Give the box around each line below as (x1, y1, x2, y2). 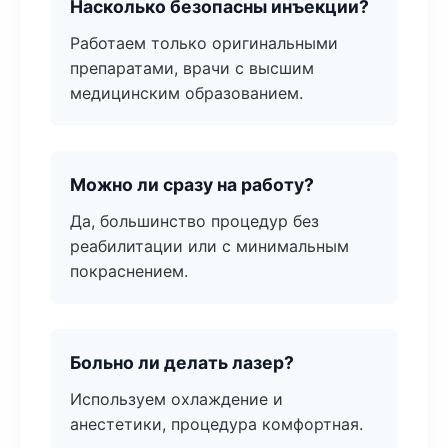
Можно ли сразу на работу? (70, 174, 314, 195)
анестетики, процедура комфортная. (70, 414, 363, 434)
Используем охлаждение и (70, 389, 283, 409)
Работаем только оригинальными (70, 33, 338, 53)
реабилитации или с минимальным (70, 236, 349, 256)
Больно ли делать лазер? (70, 352, 294, 373)
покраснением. (70, 261, 188, 281)
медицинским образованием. (70, 83, 303, 103)
